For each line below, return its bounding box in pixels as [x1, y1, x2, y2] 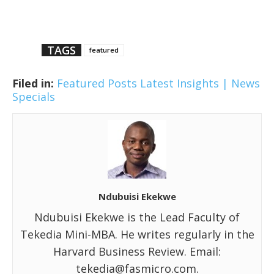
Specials [12, 89, 55, 104]
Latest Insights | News [140, 75, 260, 91]
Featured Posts [57, 75, 137, 91]
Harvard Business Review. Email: [53, 243, 221, 259]
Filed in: [12, 75, 54, 91]
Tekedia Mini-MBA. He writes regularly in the [20, 226, 254, 242]
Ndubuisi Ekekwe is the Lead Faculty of [34, 209, 240, 224]
